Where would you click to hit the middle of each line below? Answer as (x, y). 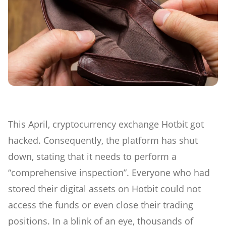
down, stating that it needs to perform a (92, 157)
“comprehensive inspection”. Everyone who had (109, 173)
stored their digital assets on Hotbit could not (104, 189)
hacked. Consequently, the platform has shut (103, 140)
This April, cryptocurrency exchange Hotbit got (106, 124)
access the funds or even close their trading (101, 205)
